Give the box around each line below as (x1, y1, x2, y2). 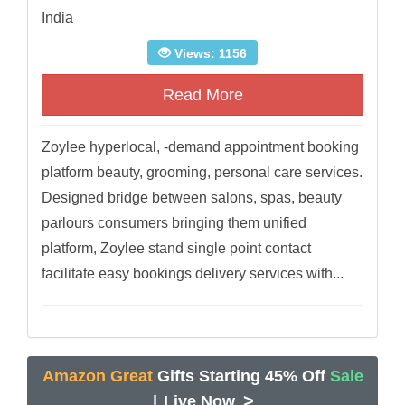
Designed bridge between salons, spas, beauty (42, 190, 342, 206)
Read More (162, 86, 243, 105)
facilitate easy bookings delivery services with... (42, 266, 344, 282)
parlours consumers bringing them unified (42, 215, 306, 231)
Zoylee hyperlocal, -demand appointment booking (42, 139, 359, 155)
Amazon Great (42, 367, 153, 386)
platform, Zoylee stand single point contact (42, 240, 311, 257)
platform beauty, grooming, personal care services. (42, 165, 363, 181)
